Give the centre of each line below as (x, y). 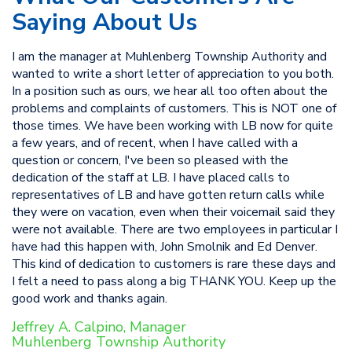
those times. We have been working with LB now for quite (172, 126)
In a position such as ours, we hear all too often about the (170, 91)
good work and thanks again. (90, 299)
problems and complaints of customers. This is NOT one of (174, 108)
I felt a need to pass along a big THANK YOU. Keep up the (174, 281)
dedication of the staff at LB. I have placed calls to (151, 178)
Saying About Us (104, 22)
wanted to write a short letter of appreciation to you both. (173, 74)
